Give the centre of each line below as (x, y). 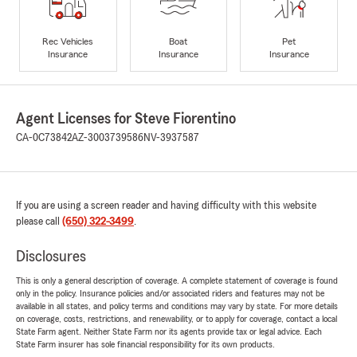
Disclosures (51, 257)
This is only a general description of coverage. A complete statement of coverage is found (177, 281)
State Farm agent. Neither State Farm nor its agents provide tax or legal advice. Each (169, 332)
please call (39, 222)
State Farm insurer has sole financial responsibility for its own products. (145, 345)
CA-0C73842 (44, 138)
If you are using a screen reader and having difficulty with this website (166, 206)
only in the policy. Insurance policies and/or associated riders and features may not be (170, 294)
